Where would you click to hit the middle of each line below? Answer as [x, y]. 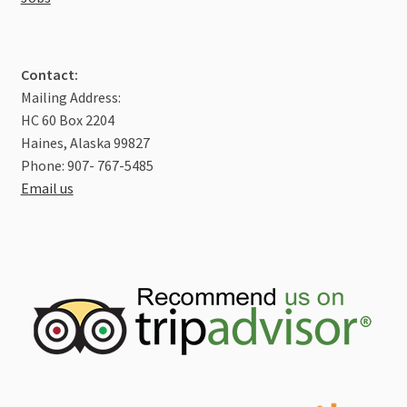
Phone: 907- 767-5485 [87, 165]
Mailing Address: [70, 97]
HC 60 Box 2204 [67, 119]
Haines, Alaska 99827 [85, 142]
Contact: [49, 74]
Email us [47, 188]
